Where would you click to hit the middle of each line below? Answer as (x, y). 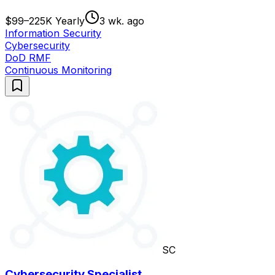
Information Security (53, 33)
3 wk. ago (122, 21)
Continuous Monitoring (58, 70)
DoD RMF (28, 57)
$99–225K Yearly (45, 21)
